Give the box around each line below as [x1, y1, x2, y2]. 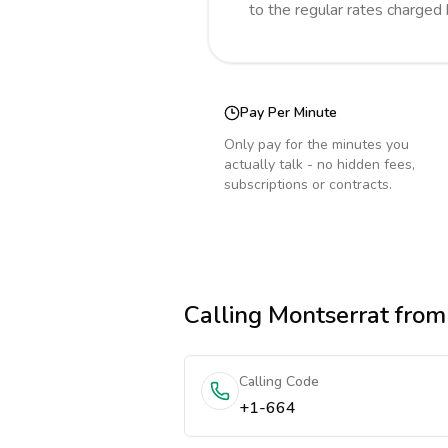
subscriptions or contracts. [224, 175, 392, 194]
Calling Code [239, 372, 319, 391]
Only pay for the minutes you [224, 135, 409, 154]
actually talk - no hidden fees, [224, 155, 415, 174]
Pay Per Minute [240, 103, 337, 122]
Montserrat [268, 299, 389, 331]
